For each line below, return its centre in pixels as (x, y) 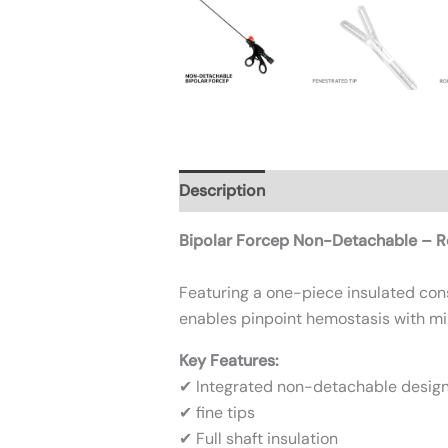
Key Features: (228, 360)
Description (221, 190)
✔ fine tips (216, 412)
